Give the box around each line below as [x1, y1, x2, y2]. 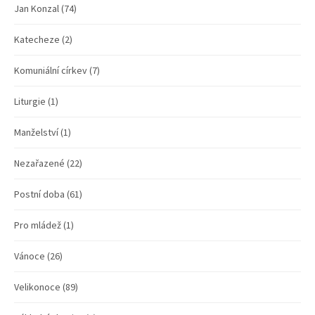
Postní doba [14, 187, 65, 200]
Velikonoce [14, 280, 60, 293]
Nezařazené [14, 156, 65, 169]
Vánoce [14, 249, 45, 262]
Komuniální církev [14, 63, 87, 77]
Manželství [14, 125, 58, 139]
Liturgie [14, 94, 46, 108]
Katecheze [14, 32, 60, 46]
